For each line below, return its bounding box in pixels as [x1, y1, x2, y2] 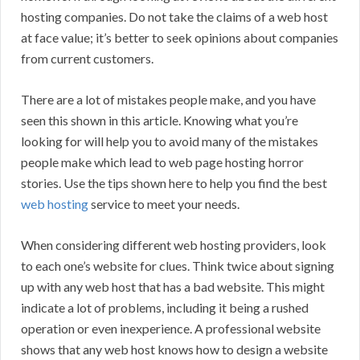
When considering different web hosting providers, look [21, 237, 326, 253]
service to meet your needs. [88, 196, 239, 212]
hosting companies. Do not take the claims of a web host [21, 9, 328, 25]
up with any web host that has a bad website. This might [21, 279, 325, 295]
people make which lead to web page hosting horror [21, 154, 304, 170]
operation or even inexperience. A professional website [21, 321, 321, 337]
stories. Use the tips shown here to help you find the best [21, 175, 327, 191]
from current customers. [21, 51, 153, 67]
